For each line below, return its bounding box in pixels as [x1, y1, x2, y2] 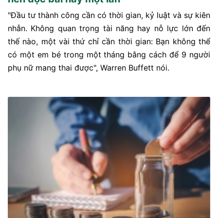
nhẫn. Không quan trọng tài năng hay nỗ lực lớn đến [8, 23, 210, 34]
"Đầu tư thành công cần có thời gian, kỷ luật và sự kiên [8, 10, 210, 20]
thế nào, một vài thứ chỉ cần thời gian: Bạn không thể [8, 36, 210, 47]
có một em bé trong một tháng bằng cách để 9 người [8, 50, 210, 60]
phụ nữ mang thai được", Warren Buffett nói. [8, 63, 169, 73]
